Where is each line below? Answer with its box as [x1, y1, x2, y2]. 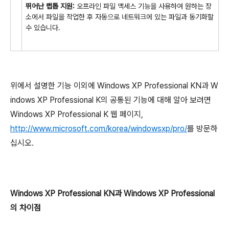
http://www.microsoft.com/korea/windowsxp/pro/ [10, 124, 187, 133]
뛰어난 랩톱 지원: [26, 2, 75, 10]
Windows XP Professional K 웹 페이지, [10, 109, 143, 119]
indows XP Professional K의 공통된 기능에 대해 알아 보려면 [10, 95, 211, 105]
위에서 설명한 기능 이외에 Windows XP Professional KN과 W [10, 81, 218, 90]
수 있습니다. [26, 24, 60, 32]
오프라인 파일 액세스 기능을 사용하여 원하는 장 [75, 2, 212, 10]
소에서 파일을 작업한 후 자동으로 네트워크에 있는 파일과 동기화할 [26, 13, 214, 21]
